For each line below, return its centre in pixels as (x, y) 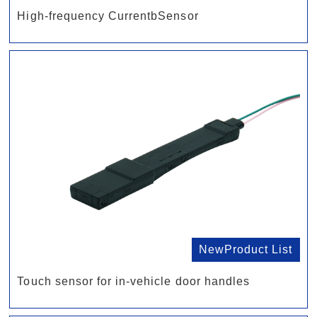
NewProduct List (246, 250)
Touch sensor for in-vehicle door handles (134, 282)
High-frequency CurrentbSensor (108, 16)
